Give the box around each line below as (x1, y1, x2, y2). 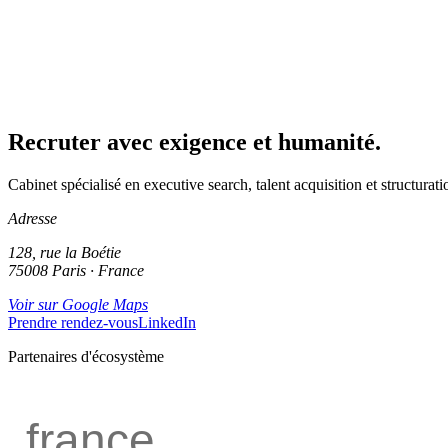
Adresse (8, 210, 57, 228)
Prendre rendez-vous (8, 314, 138, 332)
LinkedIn (138, 314, 196, 332)
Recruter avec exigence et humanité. (8, 129, 381, 156)
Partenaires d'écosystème (8, 348, 164, 366)
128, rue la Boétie (8, 244, 121, 262)
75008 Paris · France (8, 262, 144, 280)
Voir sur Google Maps (8, 296, 148, 314)
